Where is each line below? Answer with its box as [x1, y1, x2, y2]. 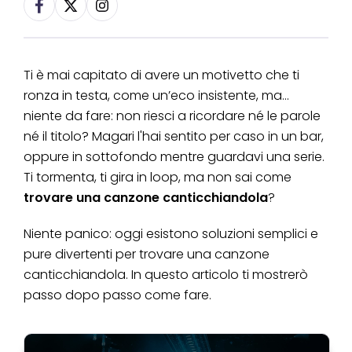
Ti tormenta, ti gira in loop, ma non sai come [24, 168, 291, 187]
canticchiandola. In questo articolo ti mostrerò [24, 266, 308, 284]
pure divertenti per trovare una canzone [24, 245, 269, 264]
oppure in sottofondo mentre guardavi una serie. [24, 148, 324, 167]
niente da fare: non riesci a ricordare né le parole [24, 107, 321, 126]
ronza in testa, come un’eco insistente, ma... [24, 86, 289, 105]
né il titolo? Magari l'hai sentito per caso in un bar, [24, 127, 324, 146]
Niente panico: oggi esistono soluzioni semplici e [24, 225, 318, 244]
